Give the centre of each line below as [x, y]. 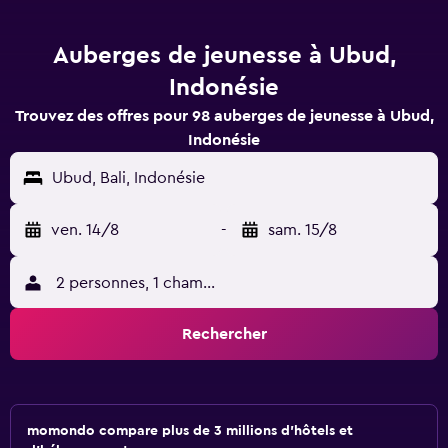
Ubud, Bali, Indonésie [128, 178]
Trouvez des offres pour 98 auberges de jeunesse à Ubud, [224, 116]
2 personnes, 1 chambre [141, 283]
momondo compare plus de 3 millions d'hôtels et [190, 431]
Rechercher [224, 334]
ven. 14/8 [85, 230]
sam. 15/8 [302, 230]
